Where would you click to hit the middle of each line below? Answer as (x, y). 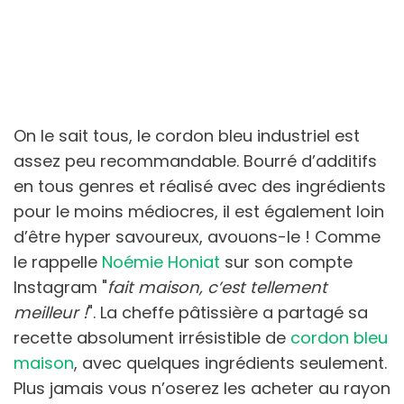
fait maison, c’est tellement (217, 287)
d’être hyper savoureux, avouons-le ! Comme (197, 236)
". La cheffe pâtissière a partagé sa (228, 312)
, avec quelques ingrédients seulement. (230, 363)
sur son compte (286, 262)
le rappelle (58, 262)
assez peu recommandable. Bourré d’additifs (195, 161)
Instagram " (60, 287)
